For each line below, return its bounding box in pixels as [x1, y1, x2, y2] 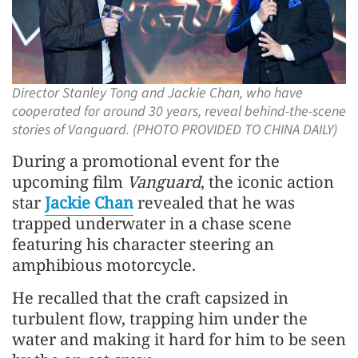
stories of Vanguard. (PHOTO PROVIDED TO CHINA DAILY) [12, 119, 337, 140]
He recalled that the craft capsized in [12, 286, 288, 308]
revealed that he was [133, 191, 295, 213]
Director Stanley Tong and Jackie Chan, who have [12, 82, 303, 103]
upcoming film [12, 170, 127, 193]
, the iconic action [201, 170, 334, 193]
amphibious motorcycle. [12, 253, 196, 276]
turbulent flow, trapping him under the [12, 307, 308, 329]
